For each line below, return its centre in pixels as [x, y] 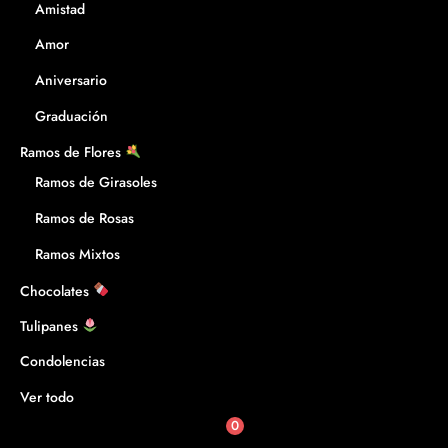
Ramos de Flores [72, 151]
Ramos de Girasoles [96, 182]
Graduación [71, 116]
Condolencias [62, 361]
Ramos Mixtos [77, 254]
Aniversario [71, 80]
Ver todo [47, 397]
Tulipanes [51, 325]
